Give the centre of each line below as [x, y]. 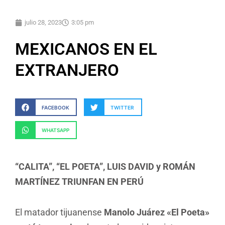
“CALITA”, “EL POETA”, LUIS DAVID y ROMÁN [105, 166]
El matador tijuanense [60, 212]
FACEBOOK [55, 107]
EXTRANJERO [67, 70]
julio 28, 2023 [43, 23]
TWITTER [123, 107]
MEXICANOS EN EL [86, 49]
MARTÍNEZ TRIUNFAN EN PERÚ [79, 181]
